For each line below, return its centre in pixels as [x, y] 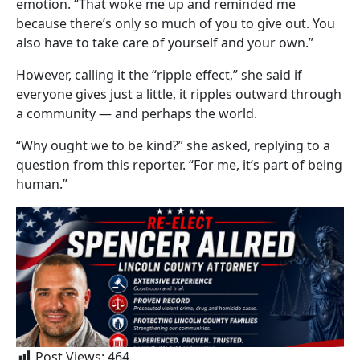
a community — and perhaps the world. [137, 113]
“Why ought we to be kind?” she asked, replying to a [173, 145]
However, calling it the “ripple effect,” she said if [159, 74]
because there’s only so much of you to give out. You [176, 23]
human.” [42, 184]
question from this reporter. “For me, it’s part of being [179, 164]
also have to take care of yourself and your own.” [165, 42]
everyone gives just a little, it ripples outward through [179, 94]
